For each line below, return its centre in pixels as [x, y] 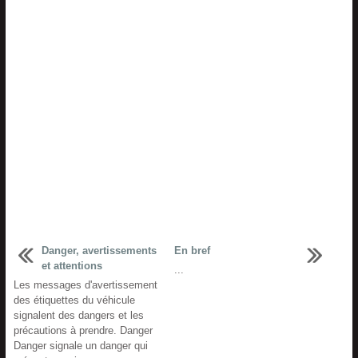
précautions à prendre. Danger [83, 330]
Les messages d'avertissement [86, 285]
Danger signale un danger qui [81, 346]
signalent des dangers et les [79, 315]
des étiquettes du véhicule [74, 300]
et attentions [72, 266]
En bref [192, 251]
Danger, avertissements [99, 251]
